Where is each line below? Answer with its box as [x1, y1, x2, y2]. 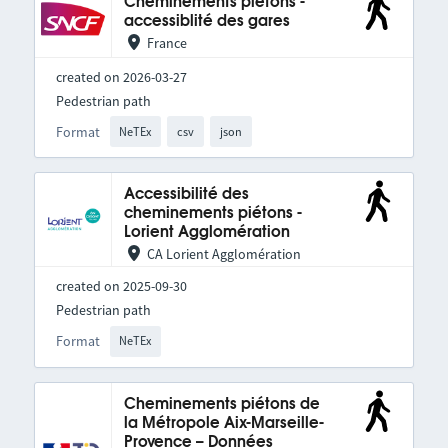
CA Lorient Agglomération [146, 245, 301, 264]
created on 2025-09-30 [55, 277, 187, 296]
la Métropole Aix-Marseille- [123, 415, 324, 431]
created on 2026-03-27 [55, 68, 187, 86]
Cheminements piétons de [123, 396, 320, 412]
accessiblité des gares [123, 14, 290, 29]
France [146, 34, 187, 52]
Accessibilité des [123, 187, 249, 203]
